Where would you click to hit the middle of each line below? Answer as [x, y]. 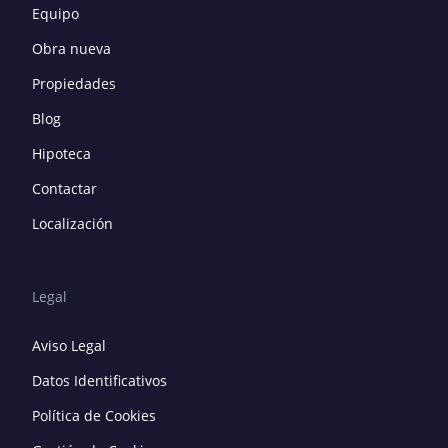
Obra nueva [71, 48]
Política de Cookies [94, 415]
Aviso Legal [69, 345]
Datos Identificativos [99, 380]
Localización [72, 223]
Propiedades [74, 83]
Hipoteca [61, 153]
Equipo [55, 13]
